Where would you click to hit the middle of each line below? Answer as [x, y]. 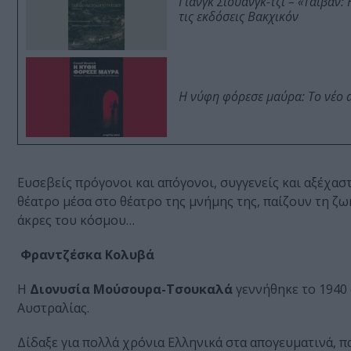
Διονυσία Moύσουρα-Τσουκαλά [131, 289]
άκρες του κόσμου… [76, 221]
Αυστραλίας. [53, 308]
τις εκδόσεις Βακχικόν [239, 17]
